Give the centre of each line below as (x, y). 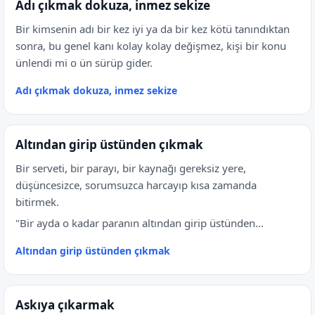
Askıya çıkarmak (65, 305)
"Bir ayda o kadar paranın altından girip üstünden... (140, 223)
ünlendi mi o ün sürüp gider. (84, 63)
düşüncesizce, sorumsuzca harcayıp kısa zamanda (136, 185)
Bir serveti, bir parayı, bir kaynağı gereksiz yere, (131, 168)
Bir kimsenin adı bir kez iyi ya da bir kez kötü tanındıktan (153, 29)
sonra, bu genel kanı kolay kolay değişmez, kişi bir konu (151, 46)
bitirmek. (37, 202)
